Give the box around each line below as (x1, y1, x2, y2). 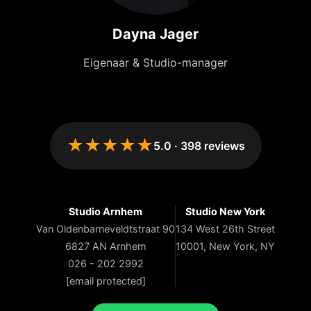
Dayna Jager (112, 26, 199, 42)
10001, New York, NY (176, 240, 275, 252)
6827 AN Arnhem (65, 240, 146, 252)
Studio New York (185, 205, 265, 217)
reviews (201, 139, 245, 153)
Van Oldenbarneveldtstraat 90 (36, 223, 175, 235)
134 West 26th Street (176, 223, 275, 235)
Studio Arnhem (69, 205, 142, 217)
